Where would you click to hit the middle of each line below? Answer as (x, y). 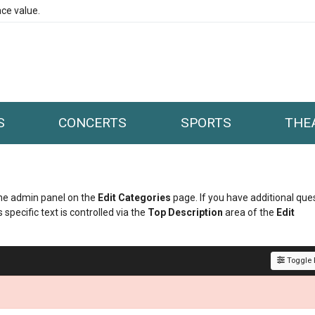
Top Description (185, 212)
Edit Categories (134, 198)
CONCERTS (93, 123)
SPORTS (206, 123)
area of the (250, 212)
